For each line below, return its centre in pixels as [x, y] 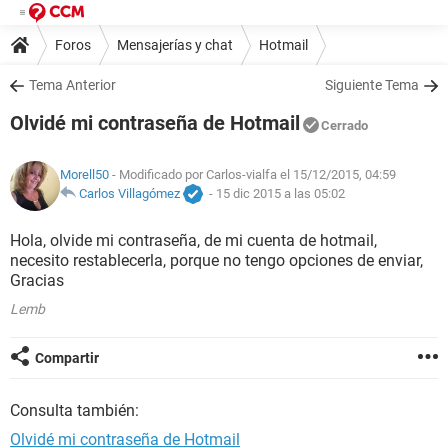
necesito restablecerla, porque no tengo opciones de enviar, [216, 260]
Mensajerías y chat [175, 44]
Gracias [37, 280]
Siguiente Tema [372, 85]
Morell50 [84, 175]
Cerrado [344, 125]
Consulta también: [74, 410]
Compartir [67, 358]
